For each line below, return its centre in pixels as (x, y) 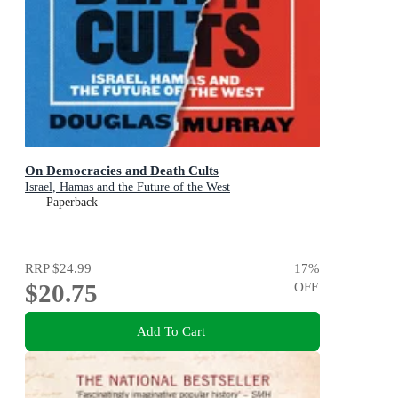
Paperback (72, 203)
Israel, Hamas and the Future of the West (127, 187)
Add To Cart (171, 330)
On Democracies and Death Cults (122, 171)
